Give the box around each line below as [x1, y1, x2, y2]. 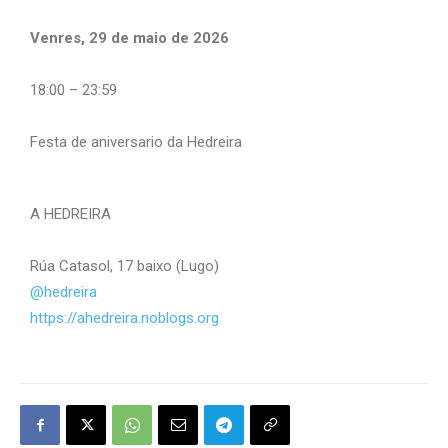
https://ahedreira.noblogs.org [30, 309, 219, 328]
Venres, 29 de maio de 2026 [30, 29, 229, 48]
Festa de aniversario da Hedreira [30, 133, 242, 152]
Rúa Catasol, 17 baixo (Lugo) [30, 257, 219, 276]
